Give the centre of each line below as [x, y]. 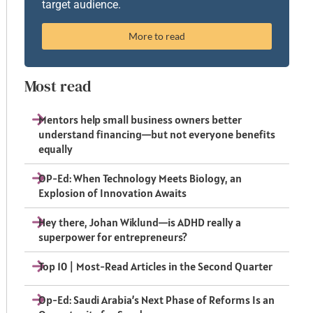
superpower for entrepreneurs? [112, 236]
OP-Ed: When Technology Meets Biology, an [140, 178]
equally [55, 148]
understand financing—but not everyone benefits [156, 134]
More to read [157, 36]
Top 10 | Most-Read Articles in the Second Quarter [155, 266]
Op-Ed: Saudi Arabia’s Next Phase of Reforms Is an [156, 299]
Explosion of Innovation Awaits [112, 192]
